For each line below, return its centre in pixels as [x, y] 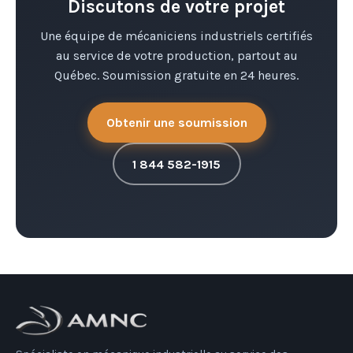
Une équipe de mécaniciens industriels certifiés [176, 36]
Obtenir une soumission [176, 123]
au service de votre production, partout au [176, 56]
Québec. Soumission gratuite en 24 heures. [176, 76]
